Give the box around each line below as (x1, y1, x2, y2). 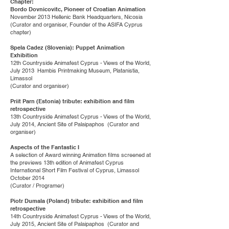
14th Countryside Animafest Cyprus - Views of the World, (10, 213, 152, 220)
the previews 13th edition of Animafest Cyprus (10, 159, 124, 166)
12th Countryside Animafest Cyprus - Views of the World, (10, 59, 152, 66)
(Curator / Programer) (10, 182, 64, 189)
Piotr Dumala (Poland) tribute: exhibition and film (10, 197, 143, 204)
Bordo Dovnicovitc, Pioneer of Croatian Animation (10, 6, 146, 13)
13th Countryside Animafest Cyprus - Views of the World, (10, 113, 152, 120)
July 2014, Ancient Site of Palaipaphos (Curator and (10, 121, 139, 128)
